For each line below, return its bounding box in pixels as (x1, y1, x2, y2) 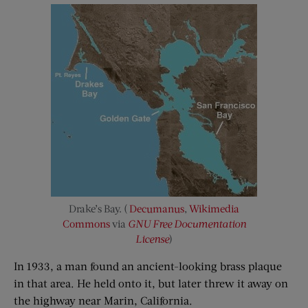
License (135, 232, 169, 245)
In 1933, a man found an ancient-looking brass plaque (14, 259, 282, 272)
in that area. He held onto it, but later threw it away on (14, 276, 288, 289)
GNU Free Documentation (127, 217, 246, 230)
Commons (62, 217, 110, 230)
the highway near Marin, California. (14, 294, 192, 307)
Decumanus (129, 202, 184, 214)
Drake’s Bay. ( (69, 202, 129, 214)
